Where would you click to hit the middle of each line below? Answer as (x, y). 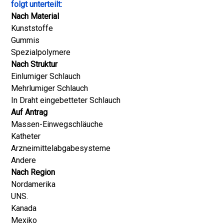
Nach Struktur (34, 64)
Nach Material (35, 16)
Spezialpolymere (41, 52)
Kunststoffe (32, 28)
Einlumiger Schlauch (46, 76)
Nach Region (33, 172)
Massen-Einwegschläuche (57, 124)
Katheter (26, 136)
